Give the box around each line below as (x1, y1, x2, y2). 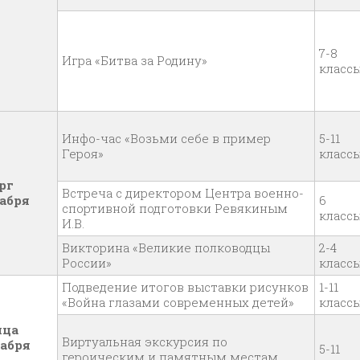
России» (62, 255, 112, 271)
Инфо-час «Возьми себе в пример (62, 130, 271, 146)
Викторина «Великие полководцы (62, 239, 270, 256)
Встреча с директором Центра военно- (62, 185, 304, 201)
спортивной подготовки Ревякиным (62, 200, 288, 216)
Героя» (62, 145, 104, 162)
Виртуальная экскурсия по (62, 333, 227, 350)
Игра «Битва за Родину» (62, 52, 207, 68)
